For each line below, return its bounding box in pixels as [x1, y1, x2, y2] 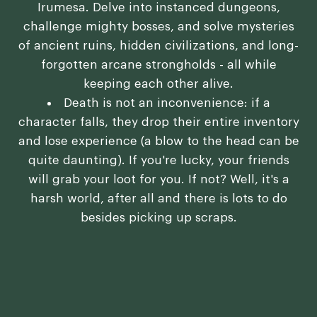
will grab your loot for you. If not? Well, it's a [28, 173, 289, 185]
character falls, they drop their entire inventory [18, 115, 299, 128]
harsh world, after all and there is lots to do [30, 192, 287, 204]
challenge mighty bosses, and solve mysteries [23, 20, 294, 33]
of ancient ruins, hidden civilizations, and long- [18, 39, 299, 52]
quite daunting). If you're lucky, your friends [28, 154, 289, 166]
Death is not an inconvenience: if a [63, 96, 270, 109]
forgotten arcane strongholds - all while [40, 58, 277, 71]
